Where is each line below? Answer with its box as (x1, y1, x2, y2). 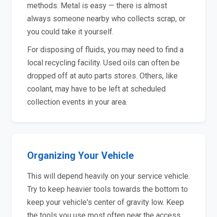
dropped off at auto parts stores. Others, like (27, 71, 178, 80)
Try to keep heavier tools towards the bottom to (27, 185, 188, 194)
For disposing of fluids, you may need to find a (27, 45, 184, 54)
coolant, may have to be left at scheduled (27, 84, 166, 93)
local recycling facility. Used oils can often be (27, 58, 180, 67)
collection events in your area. (27, 97, 127, 107)
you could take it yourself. (27, 27, 114, 36)
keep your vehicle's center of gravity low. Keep (27, 198, 184, 207)
